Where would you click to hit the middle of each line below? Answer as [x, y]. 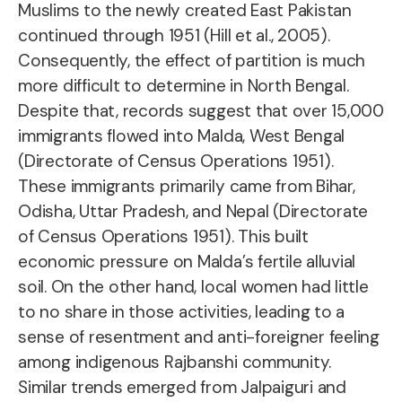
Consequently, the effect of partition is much [192, 61]
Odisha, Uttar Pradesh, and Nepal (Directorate [193, 211]
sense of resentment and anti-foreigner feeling [199, 337]
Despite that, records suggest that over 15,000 [201, 111]
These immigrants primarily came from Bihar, [187, 186]
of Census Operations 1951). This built [163, 236]
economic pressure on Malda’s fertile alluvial [187, 262]
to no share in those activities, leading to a [182, 312]
